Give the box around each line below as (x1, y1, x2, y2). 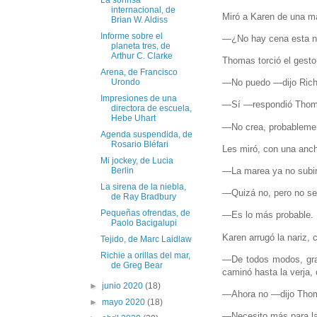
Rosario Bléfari (110, 139, 168, 150)
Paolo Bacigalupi (110, 218, 177, 229)
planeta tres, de (110, 41, 171, 52)
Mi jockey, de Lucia (100, 156, 173, 166)
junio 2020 (102, 281, 146, 292)
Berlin (110, 166, 134, 176)
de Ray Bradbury (110, 192, 176, 202)
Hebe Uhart (110, 113, 156, 124)
